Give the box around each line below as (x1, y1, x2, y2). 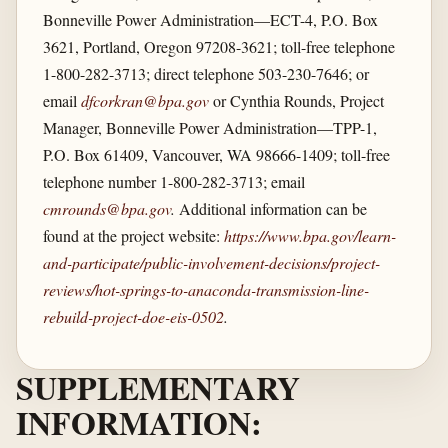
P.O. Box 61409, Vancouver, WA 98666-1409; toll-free (42, 144, 390, 166)
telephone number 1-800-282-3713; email (42, 171, 305, 193)
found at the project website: (42, 225, 224, 247)
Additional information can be (174, 198, 367, 220)
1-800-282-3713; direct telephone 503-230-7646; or (42, 63, 369, 85)
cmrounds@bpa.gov (42, 198, 171, 220)
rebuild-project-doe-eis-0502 (42, 306, 224, 328)
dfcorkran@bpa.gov (80, 90, 209, 112)
